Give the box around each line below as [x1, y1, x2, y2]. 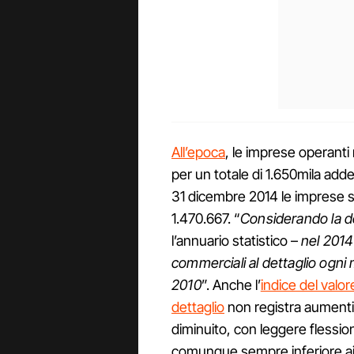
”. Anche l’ [201, 277, 261, 294]
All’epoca [171, 144, 225, 161]
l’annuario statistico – [171, 232, 301, 250]
